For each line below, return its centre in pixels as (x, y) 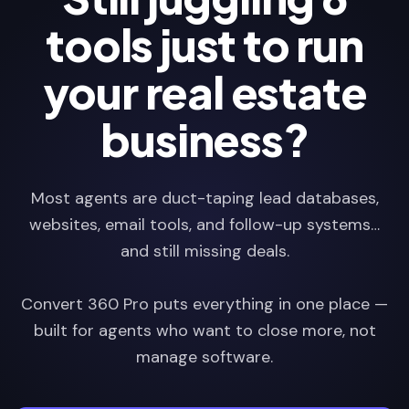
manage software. (204, 357)
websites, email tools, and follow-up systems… (204, 225)
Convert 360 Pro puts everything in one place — (204, 304)
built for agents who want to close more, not (204, 330)
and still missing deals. (204, 251)
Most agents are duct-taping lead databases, (204, 198)
